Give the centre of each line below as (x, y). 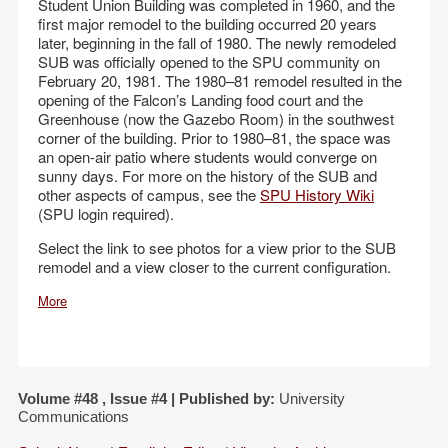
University (310, 398)
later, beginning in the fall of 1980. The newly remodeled (217, 42)
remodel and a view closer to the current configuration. (214, 266)
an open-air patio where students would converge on (207, 156)
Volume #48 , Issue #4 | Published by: (146, 398)
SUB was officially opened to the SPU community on (209, 61)
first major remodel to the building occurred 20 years (207, 23)
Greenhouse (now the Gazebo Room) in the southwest (216, 118)
